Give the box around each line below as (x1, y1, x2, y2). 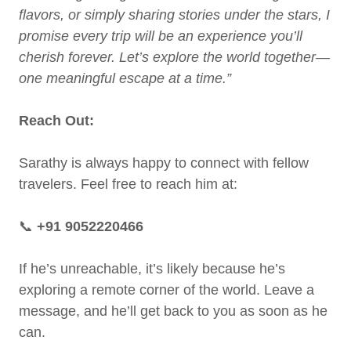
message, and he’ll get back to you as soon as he (19, 303, 327, 319)
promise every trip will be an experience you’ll (19, 28, 302, 44)
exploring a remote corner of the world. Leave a (19, 282, 314, 298)
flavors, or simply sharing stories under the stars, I (19, 7, 330, 23)
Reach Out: (19, 113, 94, 128)
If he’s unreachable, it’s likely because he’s (19, 261, 285, 277)
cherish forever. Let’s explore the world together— (19, 49, 330, 65)
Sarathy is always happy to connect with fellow (19, 155, 309, 171)
